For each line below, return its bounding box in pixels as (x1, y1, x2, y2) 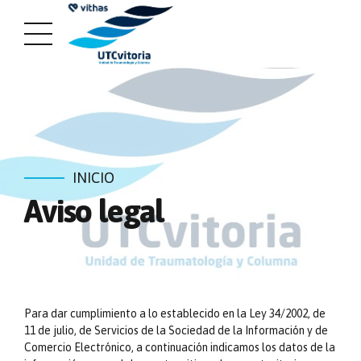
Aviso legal (24, 193, 164, 229)
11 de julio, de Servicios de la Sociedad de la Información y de (24, 323, 328, 337)
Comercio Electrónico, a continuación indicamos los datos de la (24, 340, 335, 354)
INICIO (73, 169, 114, 186)
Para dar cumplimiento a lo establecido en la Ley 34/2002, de (24, 306, 326, 320)
